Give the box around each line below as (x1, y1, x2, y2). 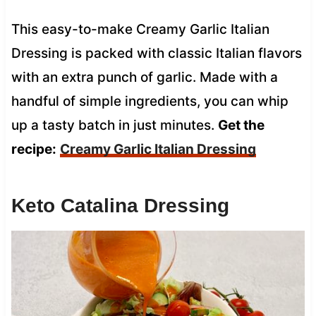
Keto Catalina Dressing (11, 194, 229, 217)
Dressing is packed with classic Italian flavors (11, 44, 302, 61)
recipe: (11, 140, 56, 157)
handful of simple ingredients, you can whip (11, 92, 288, 109)
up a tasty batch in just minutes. (11, 116, 218, 133)
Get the (217, 116, 265, 133)
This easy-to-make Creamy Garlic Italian (11, 20, 269, 37)
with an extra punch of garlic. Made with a (11, 68, 278, 85)
